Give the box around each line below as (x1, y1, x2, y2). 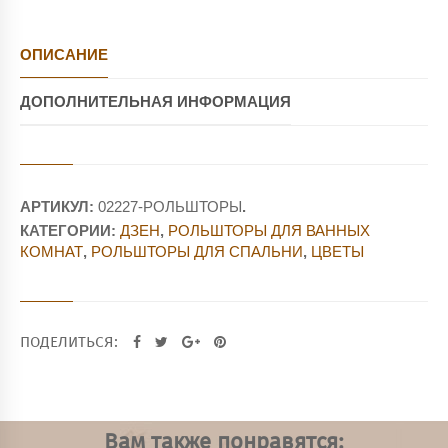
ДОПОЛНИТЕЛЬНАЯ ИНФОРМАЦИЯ (20, 93, 291, 111)
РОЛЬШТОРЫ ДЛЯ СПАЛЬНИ (91, 243, 303, 261)
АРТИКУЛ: (20, 197, 98, 215)
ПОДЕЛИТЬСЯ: (20, 335, 122, 351)
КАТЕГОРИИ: (20, 222, 120, 240)
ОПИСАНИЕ (20, 45, 108, 63)
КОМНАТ (20, 243, 83, 261)
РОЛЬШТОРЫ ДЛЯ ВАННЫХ (168, 222, 370, 240)
